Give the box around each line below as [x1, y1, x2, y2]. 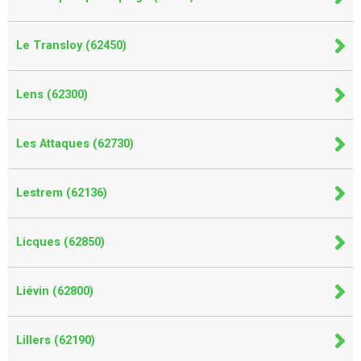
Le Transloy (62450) [16, 38, 127, 52]
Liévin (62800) [16, 284, 93, 298]
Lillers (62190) [16, 333, 95, 347]
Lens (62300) [16, 87, 88, 102]
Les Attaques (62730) [16, 136, 134, 151]
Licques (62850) [16, 234, 105, 249]
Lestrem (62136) [16, 185, 107, 200]
